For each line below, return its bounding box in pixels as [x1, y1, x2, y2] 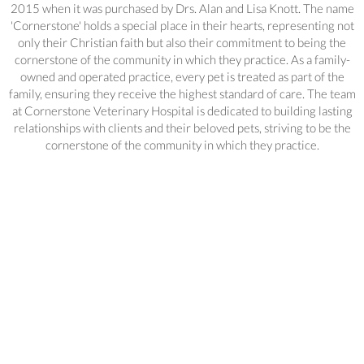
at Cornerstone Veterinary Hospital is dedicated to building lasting [11, 103, 353, 119]
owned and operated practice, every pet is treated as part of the [19, 69, 344, 84]
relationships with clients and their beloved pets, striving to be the [13, 120, 351, 136]
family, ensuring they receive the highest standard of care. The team [8, 86, 356, 102]
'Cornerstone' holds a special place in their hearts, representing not [10, 18, 354, 33]
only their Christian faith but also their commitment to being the [18, 35, 346, 50]
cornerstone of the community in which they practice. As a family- [14, 52, 350, 67]
